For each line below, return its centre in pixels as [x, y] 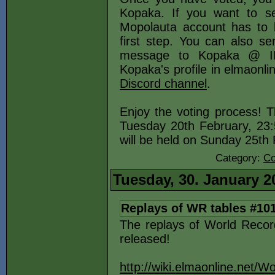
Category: [239, 158]
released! [145, 239]
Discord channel [163, 83]
